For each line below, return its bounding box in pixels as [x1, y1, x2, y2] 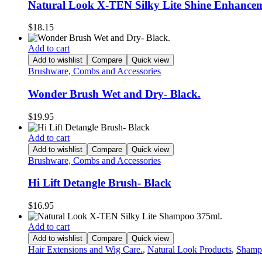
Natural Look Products [147, 244, 232, 255]
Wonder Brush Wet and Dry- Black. [28, 88, 201, 101]
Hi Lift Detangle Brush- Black [28, 177, 171, 189]
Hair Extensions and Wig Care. [28, 244, 143, 255]
